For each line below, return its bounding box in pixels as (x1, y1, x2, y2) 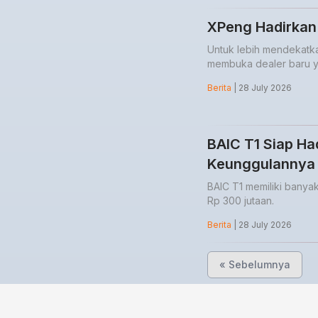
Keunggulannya (207, 155, 315, 173)
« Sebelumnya (219, 258, 290, 271)
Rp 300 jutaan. (207, 194, 274, 207)
